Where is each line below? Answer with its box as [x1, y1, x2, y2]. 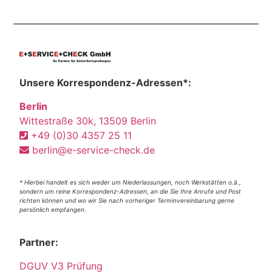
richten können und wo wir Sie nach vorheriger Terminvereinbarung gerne [19, 197, 235, 205]
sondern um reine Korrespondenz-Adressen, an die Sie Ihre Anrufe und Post [19, 188, 242, 195]
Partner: [19, 236, 59, 249]
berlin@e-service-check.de [29, 143, 155, 156]
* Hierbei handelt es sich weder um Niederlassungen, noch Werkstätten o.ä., [19, 178, 242, 186]
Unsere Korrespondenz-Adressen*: [19, 76, 192, 89]
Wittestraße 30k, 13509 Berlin [19, 114, 157, 127]
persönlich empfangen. [19, 206, 87, 214]
